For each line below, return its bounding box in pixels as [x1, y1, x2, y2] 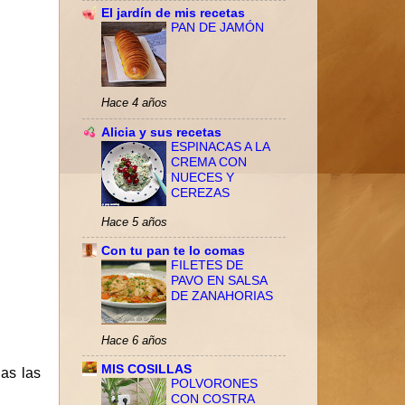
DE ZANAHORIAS [171, 288, 273, 303]
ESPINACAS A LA [171, 139, 269, 154]
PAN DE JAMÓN [171, 21, 264, 35]
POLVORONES [171, 376, 258, 391]
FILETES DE [171, 258, 243, 272]
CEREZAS [171, 185, 230, 200]
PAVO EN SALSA [171, 273, 267, 287]
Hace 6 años [101, 333, 167, 347]
